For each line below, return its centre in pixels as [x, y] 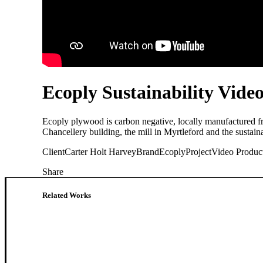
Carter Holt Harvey [100, 151]
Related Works [67, 195]
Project [198, 151]
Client [53, 151]
